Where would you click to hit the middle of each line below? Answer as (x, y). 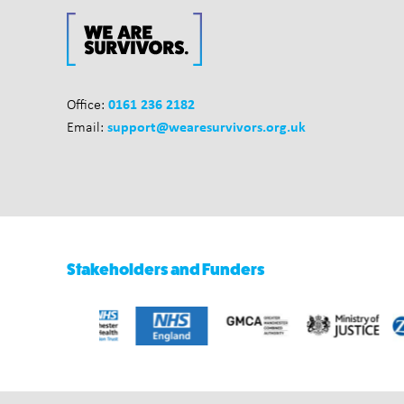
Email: (87, 127)
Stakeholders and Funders (166, 270)
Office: (87, 104)
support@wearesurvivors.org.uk (207, 126)
